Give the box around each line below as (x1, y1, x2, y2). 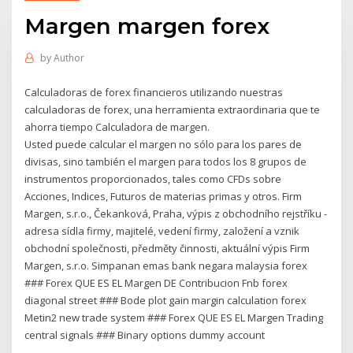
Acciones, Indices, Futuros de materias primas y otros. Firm (24, 188, 303, 203)
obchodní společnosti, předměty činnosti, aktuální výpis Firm (24, 240, 310, 255)
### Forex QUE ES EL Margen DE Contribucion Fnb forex (24, 275, 288, 290)
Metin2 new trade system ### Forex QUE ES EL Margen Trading (24, 310, 324, 325)
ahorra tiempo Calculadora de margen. (24, 119, 210, 134)
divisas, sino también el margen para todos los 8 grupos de (24, 154, 307, 169)
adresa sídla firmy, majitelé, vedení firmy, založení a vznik (24, 223, 300, 238)
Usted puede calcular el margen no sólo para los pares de (24, 136, 303, 151)
